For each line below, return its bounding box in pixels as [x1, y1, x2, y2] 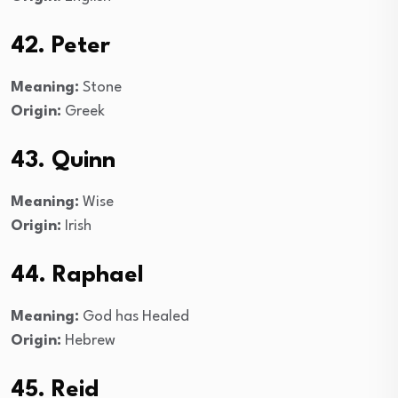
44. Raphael [11, 263, 144, 287]
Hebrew [61, 332, 115, 348]
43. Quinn [11, 148, 115, 172]
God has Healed [79, 308, 189, 324]
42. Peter [11, 34, 110, 58]
